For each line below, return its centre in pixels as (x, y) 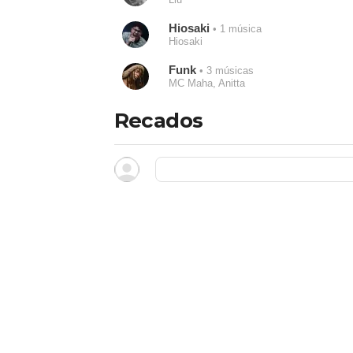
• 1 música (235, 29)
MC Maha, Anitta (206, 83)
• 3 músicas (225, 71)
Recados (158, 121)
